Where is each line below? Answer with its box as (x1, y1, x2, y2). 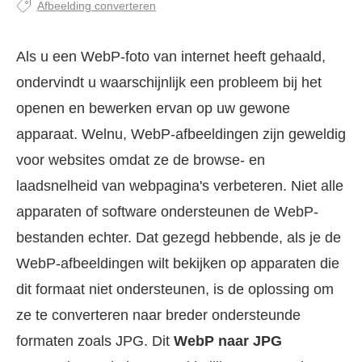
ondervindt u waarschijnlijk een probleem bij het (16, 74, 322, 90)
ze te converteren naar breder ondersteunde (16, 306, 301, 323)
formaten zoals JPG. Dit (16, 332, 174, 349)
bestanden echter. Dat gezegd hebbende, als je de (16, 229, 341, 246)
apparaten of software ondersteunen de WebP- (16, 203, 318, 220)
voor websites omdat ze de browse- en (16, 151, 265, 168)
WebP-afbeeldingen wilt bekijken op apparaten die (16, 255, 339, 271)
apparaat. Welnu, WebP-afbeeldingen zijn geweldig (16, 125, 346, 142)
